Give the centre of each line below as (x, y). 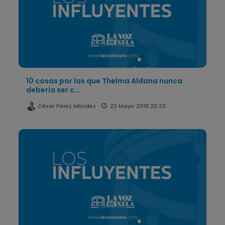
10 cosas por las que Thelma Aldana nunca (104, 81)
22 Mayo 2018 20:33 (138, 106)
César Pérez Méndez (66, 106)
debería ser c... (53, 90)
